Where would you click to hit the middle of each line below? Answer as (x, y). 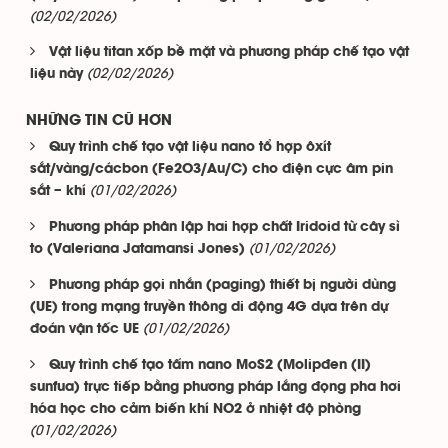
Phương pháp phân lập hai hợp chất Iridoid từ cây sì (224, 227)
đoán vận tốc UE (84, 329)
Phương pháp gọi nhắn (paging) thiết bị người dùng (222, 285)
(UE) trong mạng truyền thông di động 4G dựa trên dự (209, 307)
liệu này (56, 74)
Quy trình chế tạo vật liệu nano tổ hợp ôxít (190, 147)
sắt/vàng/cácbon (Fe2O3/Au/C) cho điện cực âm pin (211, 169)
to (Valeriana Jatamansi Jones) (137, 249)
